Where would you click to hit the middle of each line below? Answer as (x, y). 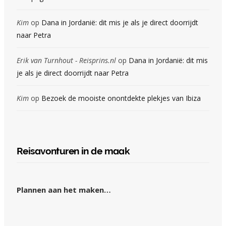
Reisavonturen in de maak (73, 151)
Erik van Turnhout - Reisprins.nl (66, 61)
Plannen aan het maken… (64, 190)
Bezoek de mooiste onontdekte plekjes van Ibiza (121, 98)
